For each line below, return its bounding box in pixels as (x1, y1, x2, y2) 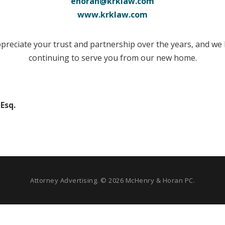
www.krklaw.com (77, 9, 148, 21)
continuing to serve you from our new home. (28, 52, 197, 64)
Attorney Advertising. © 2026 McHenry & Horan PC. (30, 176, 195, 185)
